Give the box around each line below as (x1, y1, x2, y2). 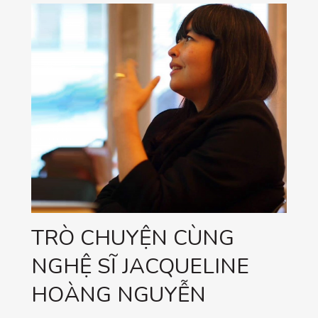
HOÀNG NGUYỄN (31, 280, 206, 310)
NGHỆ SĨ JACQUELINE (31, 252, 249, 282)
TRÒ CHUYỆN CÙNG (31, 224, 234, 253)
